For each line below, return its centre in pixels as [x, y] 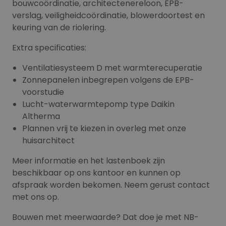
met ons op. [36, 197]
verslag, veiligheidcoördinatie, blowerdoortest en [108, 15]
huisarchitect [48, 140]
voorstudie [43, 92]
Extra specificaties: [49, 48]
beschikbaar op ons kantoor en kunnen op [96, 173]
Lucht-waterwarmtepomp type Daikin [98, 104]
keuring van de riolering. [59, 27]
